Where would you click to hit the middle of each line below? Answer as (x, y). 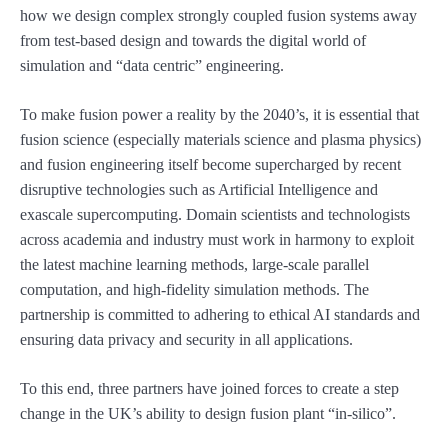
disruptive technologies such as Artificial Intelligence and (199, 190)
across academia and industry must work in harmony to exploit (217, 240)
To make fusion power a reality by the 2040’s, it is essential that (219, 115)
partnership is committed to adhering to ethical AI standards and (220, 315)
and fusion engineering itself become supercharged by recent (210, 165)
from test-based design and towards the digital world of (193, 41)
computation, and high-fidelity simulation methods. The (194, 290)
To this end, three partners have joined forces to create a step (209, 389)
